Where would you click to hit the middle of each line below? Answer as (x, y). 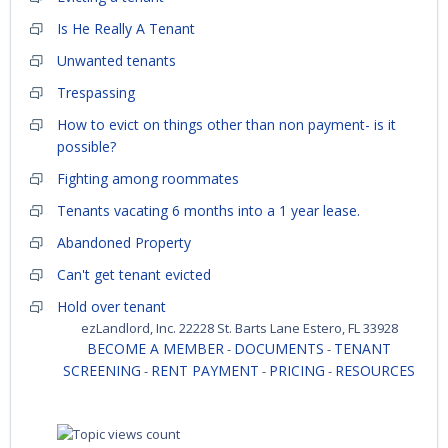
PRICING (297, 371)
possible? (86, 147)
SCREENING (102, 371)
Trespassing (96, 93)
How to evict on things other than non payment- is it (226, 125)
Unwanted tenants (116, 61)
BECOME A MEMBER (155, 349)
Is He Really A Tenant (126, 29)
